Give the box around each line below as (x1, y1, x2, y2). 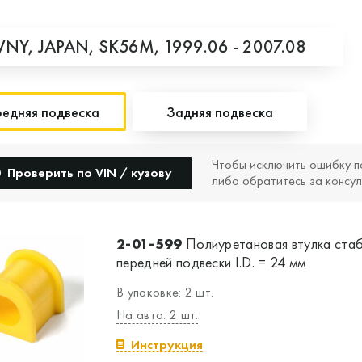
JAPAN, (38, 35, 99, 58)
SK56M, (99, 35, 164, 58)
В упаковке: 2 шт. (116, 284, 214, 301)
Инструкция (131, 336, 203, 353)
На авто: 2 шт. (116, 306, 199, 323)
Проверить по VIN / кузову (7, 164, 172, 181)
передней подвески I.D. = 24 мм (116, 253, 306, 271)
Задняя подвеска (166, 102, 273, 121)
